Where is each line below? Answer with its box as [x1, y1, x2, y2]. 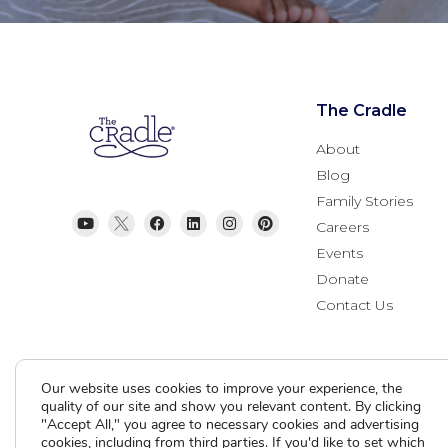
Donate [316, 269, 369, 288]
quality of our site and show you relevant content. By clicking [41, 397, 421, 416]
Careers [316, 217, 369, 236]
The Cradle [316, 100, 407, 120]
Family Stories [316, 191, 413, 210]
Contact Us [316, 295, 393, 314]
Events [316, 243, 363, 262]
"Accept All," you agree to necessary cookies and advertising [41, 415, 419, 434]
